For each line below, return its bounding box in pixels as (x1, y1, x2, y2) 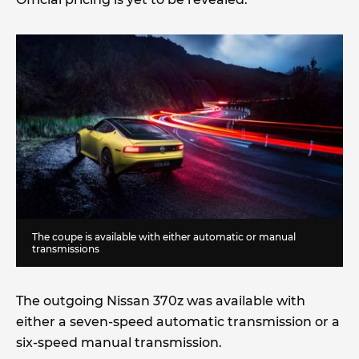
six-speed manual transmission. (16, 334, 228, 350)
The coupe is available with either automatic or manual (32, 230, 296, 243)
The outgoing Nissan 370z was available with (16, 292, 305, 309)
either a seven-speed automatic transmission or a (16, 313, 340, 329)
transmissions (32, 242, 99, 255)
